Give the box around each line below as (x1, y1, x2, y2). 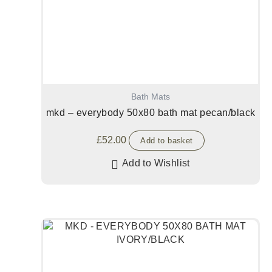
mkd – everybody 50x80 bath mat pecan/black (46, 107, 256, 118)
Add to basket (140, 135, 193, 145)
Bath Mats (131, 92, 170, 101)
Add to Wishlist (121, 157, 190, 168)
